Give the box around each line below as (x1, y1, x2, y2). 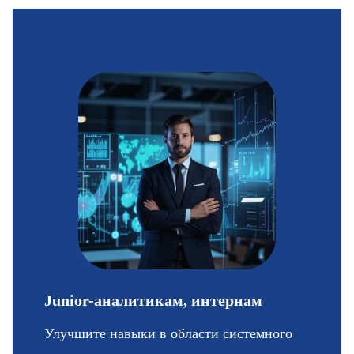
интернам (190, 292, 262, 310)
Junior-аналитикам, (43, 292, 191, 310)
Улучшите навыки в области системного (43, 326, 292, 342)
